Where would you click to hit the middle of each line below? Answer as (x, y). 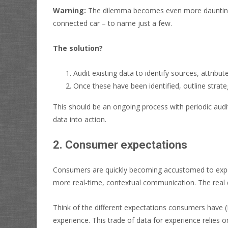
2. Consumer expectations (120, 145)
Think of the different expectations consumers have (139, 207)
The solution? (78, 48)
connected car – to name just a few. (112, 23)
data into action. (80, 119)
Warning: (69, 10)
